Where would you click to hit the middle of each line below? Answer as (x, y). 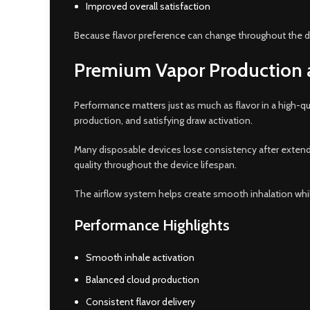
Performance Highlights (152, 225)
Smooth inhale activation (140, 257)
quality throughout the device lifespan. (155, 165)
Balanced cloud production (143, 280)
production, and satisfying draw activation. (163, 120)
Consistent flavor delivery (140, 302)
